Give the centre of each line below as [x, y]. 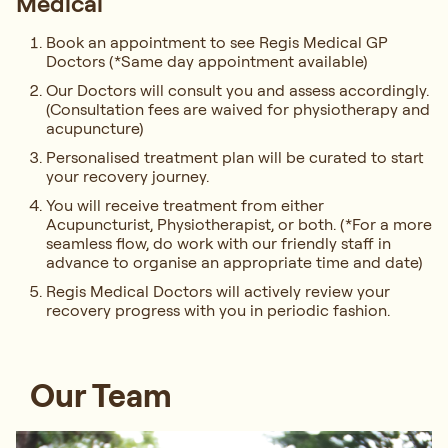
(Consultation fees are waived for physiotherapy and [238, 108]
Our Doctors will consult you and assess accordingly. [237, 89]
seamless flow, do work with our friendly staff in [218, 242]
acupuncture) [95, 127]
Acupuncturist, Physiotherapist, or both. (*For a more [239, 223]
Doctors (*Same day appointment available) [207, 60]
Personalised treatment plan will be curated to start [235, 156]
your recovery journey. [127, 175]
